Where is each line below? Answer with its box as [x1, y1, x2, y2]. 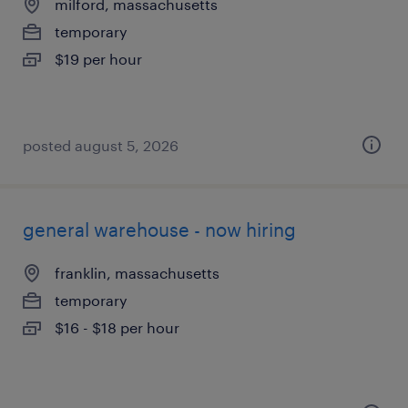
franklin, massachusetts [55, 264, 219, 281]
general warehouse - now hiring [23, 219, 296, 240]
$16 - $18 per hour [55, 319, 179, 336]
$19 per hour [55, 50, 142, 67]
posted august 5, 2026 [23, 137, 178, 154]
